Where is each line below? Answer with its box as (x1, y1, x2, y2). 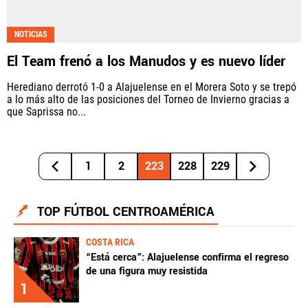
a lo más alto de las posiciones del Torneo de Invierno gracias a (7, 92, 289, 106)
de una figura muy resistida (86, 263, 208, 278)
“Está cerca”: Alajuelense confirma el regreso (86, 250, 289, 265)
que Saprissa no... (7, 104, 86, 118)
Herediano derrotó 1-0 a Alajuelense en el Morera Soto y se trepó (7, 80, 296, 93)
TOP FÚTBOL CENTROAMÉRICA (37, 202, 214, 221)
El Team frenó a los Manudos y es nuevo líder (7, 51, 285, 71)
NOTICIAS (14, 29, 47, 39)
